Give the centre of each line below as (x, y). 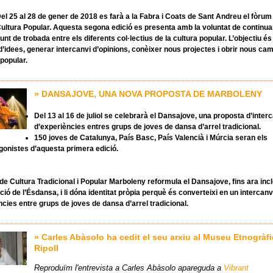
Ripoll (46, 248)
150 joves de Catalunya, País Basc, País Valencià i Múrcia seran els (151, 138)
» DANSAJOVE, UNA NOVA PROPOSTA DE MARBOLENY (148, 94)
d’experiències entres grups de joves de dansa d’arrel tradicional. (147, 127)
